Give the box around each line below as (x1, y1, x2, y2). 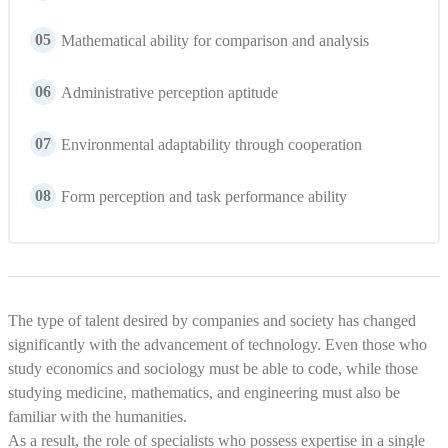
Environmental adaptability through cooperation (61, 136, 362, 153)
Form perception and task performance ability (61, 188, 347, 205)
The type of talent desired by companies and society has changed (8, 312, 416, 329)
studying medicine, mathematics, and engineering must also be (8, 384, 400, 401)
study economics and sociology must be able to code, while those (8, 360, 418, 377)
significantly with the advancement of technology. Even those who (8, 336, 427, 353)
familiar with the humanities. (8, 408, 187, 425)
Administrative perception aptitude (61, 84, 278, 101)
